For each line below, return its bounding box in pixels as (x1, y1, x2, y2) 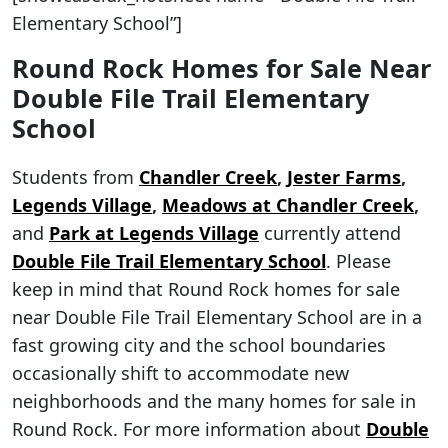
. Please (326, 248, 391, 273)
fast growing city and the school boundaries (12, 332, 386, 357)
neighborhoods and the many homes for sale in (12, 388, 416, 413)
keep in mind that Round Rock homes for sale (12, 276, 400, 301)
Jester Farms (287, 164, 401, 189)
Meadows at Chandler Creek (162, 192, 414, 217)
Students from (12, 164, 134, 189)
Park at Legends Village (49, 220, 259, 245)
